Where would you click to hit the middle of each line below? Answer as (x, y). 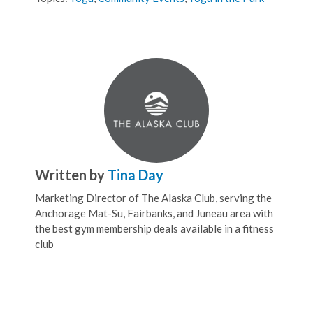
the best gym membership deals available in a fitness (154, 228)
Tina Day (136, 174)
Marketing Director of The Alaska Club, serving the (153, 197)
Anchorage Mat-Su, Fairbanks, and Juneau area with (154, 213)
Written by (71, 174)
